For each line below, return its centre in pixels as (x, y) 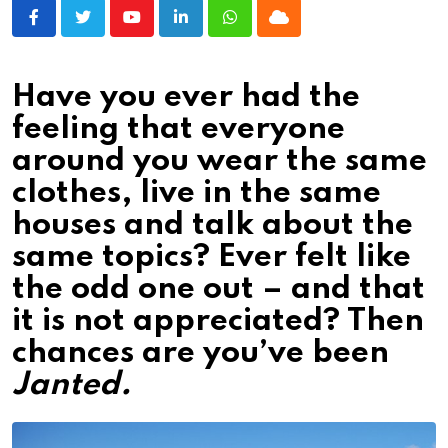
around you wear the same (219, 162)
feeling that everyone (178, 130)
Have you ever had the (186, 98)
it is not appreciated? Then (218, 322)
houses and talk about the (212, 226)
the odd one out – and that (218, 290)
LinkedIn (209, 29)
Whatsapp (263, 29)
